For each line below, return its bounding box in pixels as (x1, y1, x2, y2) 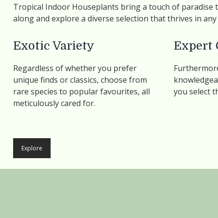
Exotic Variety (13, 39, 94, 53)
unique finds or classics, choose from (13, 74, 147, 85)
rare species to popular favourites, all (13, 86, 150, 97)
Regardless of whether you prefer (13, 63, 137, 73)
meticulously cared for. (13, 98, 95, 109)
